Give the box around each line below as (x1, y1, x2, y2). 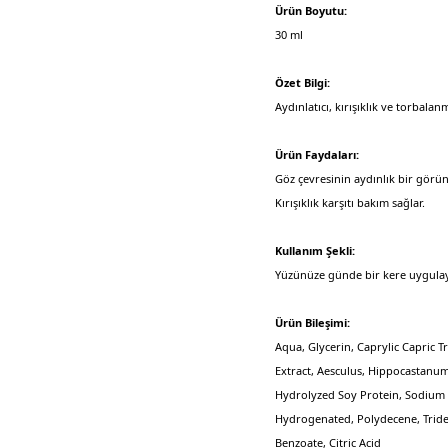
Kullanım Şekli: (275, 243, 356, 258)
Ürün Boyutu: (275, 3, 348, 18)
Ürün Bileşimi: (275, 315, 351, 330)
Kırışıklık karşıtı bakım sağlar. (275, 195, 426, 210)
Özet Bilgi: (275, 75, 331, 90)
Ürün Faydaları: (275, 147, 360, 162)
